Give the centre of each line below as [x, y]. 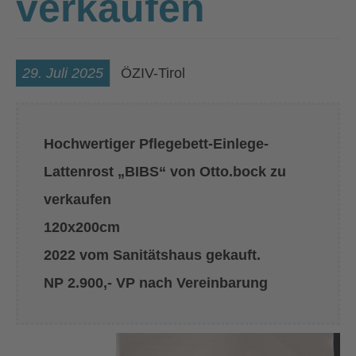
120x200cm [82, 227]
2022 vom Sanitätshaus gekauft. [154, 255]
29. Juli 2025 [63, 73]
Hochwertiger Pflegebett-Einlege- [156, 144]
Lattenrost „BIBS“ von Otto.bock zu [165, 172]
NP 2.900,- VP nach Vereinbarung [156, 283]
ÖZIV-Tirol [153, 73]
